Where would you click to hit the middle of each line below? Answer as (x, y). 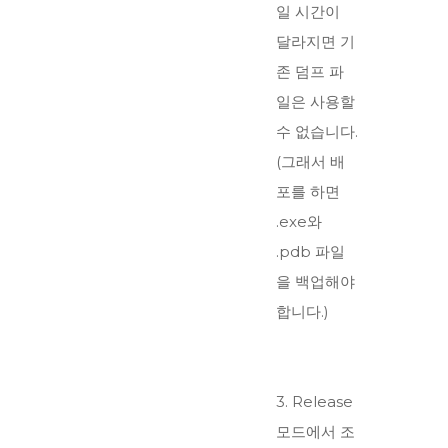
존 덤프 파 (310, 72)
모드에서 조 (315, 432)
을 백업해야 (315, 282)
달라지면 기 (315, 42)
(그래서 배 (310, 162)
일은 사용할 (315, 102)
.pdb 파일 (310, 252)
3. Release (314, 402)
